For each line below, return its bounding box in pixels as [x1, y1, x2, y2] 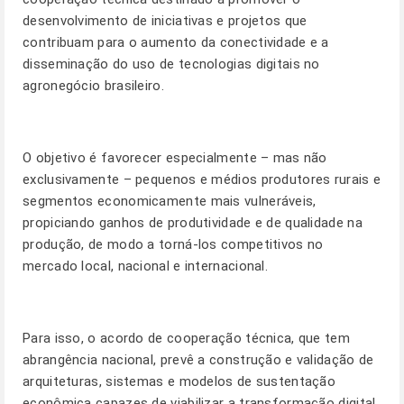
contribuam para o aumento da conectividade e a [23, 34, 329, 50]
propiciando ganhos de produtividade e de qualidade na [23, 215, 363, 231]
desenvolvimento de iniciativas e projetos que [23, 13, 308, 29]
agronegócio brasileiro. [23, 78, 164, 94]
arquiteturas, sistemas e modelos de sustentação [23, 373, 336, 390]
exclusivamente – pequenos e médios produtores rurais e [23, 171, 381, 188]
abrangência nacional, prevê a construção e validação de [23, 352, 374, 368]
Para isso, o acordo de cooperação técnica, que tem [23, 330, 350, 346]
